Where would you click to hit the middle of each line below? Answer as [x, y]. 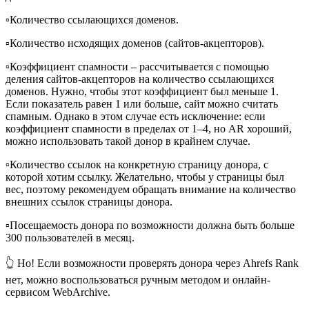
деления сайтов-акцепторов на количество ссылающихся [140, 79]
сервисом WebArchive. [58, 292]
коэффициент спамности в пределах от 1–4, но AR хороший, [149, 129]
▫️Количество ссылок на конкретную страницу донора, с [137, 165]
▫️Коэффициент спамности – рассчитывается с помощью [137, 67]
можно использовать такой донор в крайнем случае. [128, 141]
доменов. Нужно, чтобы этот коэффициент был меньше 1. [142, 92]
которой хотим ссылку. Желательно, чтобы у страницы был [145, 177]
